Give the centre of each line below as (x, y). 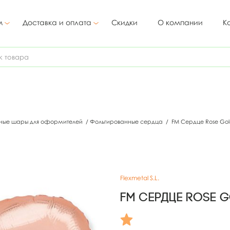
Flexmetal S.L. (140, 178)
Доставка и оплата (57, 22)
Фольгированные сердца (127, 121)
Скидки (124, 22)
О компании (180, 22)
